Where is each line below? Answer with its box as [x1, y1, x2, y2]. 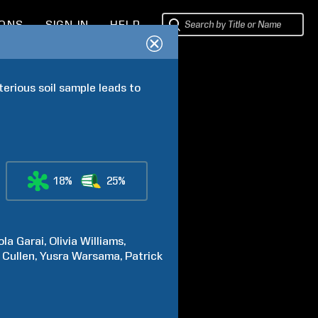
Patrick [125, 249, 163, 263]
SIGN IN [45, 18, 89, 31]
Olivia [49, 234, 78, 248]
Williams [80, 234, 124, 248]
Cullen [2, 249, 35, 263]
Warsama [72, 249, 121, 263]
